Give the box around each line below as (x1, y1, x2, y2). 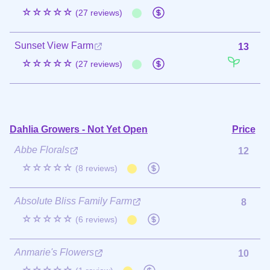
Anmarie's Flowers (14, 246, 94, 257)
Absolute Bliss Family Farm (14, 195, 132, 206)
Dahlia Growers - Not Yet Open (10, 124, 148, 134)
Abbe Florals (14, 144, 69, 155)
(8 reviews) (75, 163, 118, 173)
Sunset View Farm (14, 40, 93, 51)
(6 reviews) (75, 214, 118, 224)
